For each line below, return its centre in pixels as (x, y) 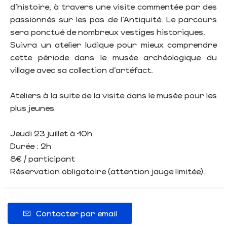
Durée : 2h (31, 146)
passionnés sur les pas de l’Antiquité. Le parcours (113, 19)
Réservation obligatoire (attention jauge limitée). (108, 171)
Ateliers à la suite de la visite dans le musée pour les (113, 95)
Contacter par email (77, 213)
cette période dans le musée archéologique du (113, 57)
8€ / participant (43, 159)
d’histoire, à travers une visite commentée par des (113, 7)
